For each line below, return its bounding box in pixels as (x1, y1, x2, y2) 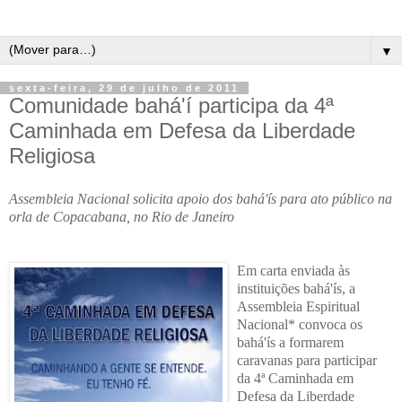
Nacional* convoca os (237, 316, 363, 332)
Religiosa (9, 144, 95, 168)
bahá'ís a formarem (237, 334, 344, 350)
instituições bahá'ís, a (237, 280, 355, 296)
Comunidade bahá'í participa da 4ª (9, 93, 334, 118)
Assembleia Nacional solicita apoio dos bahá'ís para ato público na (9, 190, 392, 206)
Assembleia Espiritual (237, 298, 360, 314)
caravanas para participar (237, 352, 377, 368)
